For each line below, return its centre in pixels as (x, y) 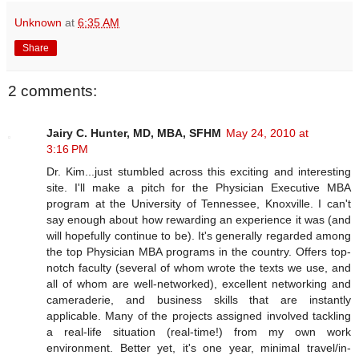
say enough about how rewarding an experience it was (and (199, 219)
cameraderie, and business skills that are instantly (199, 299)
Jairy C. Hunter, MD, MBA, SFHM (134, 133)
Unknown (38, 23)
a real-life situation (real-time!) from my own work (199, 331)
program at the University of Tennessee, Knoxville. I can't (199, 203)
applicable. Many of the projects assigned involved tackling (199, 315)
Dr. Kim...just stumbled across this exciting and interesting (199, 171)
